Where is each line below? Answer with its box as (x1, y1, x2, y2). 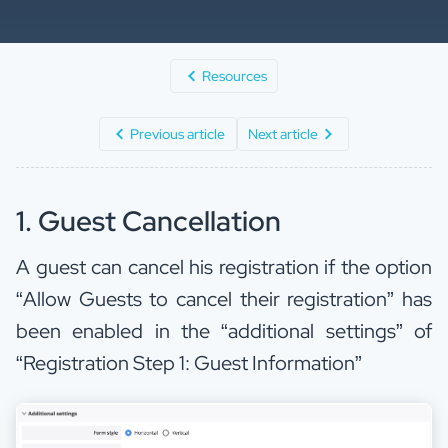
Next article (247, 124, 318, 144)
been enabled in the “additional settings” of (16, 317, 432, 344)
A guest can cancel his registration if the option (16, 253, 432, 280)
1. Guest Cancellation (16, 201, 281, 240)
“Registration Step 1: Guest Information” (16, 349, 362, 376)
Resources (201, 66, 267, 86)
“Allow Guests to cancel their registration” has (16, 285, 432, 312)
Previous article (130, 124, 226, 144)
